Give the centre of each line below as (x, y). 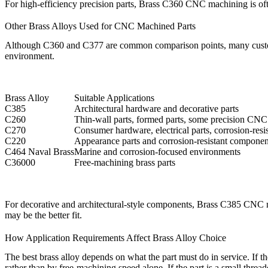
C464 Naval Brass (39, 152)
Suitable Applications (114, 98)
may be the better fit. (43, 215)
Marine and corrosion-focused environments (157, 152)
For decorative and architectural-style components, (101, 205)
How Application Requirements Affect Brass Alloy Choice (115, 237)
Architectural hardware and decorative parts (156, 109)
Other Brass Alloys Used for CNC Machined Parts (100, 26)
